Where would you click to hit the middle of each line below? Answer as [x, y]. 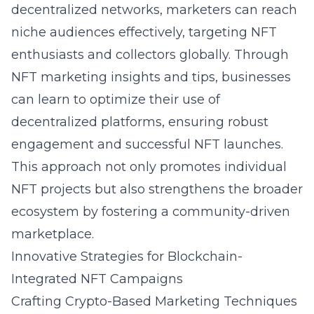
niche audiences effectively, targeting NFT [144, 32]
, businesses [253, 77]
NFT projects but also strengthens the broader [157, 189]
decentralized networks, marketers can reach [154, 10]
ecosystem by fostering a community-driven [151, 212]
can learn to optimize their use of [116, 100]
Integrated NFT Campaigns [97, 279]
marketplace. [53, 234]
